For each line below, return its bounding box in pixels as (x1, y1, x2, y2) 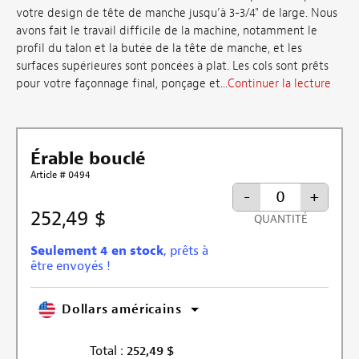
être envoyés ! (30, 257, 111, 274)
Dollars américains (62, 301, 182, 318)
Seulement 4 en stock (30, 242, 163, 259)
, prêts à (163, 242, 208, 259)
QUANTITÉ (253, 212, 308, 226)
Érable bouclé (30, 147, 146, 170)
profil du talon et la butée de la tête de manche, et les (16, 41, 302, 57)
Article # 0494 (30, 167, 91, 181)
